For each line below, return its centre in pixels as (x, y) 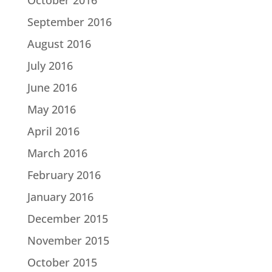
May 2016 (51, 109)
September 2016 (69, 22)
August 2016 (59, 43)
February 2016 (64, 175)
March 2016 (57, 153)
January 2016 (60, 196)
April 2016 (53, 131)
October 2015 (62, 262)
